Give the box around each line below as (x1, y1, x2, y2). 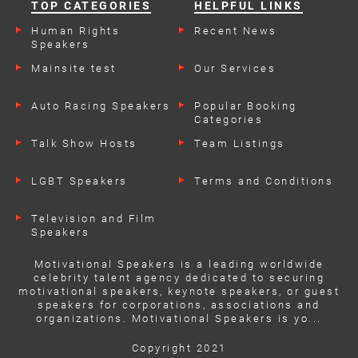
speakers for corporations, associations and (38, 298, 320, 311)
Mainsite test (31, 62, 117, 74)
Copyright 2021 (131, 341, 227, 354)
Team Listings (194, 137, 285, 149)
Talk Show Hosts (31, 137, 137, 149)
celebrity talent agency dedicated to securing (33, 271, 325, 284)
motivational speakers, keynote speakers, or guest (18, 284, 340, 297)
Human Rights (31, 24, 120, 37)
